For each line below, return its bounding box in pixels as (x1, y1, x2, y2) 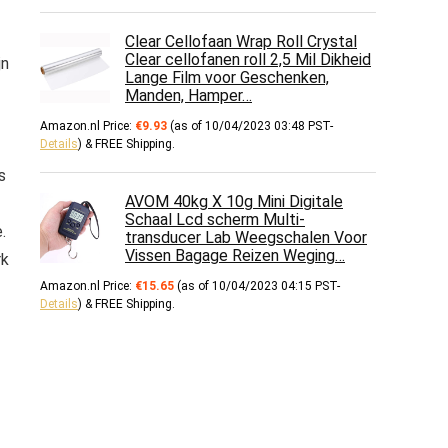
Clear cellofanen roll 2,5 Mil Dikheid (125, 50, 371, 69)
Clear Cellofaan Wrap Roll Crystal (125, 32, 357, 51)
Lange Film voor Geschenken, (125, 68, 329, 87)
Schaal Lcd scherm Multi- (125, 210, 305, 229)
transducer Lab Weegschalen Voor (125, 228, 367, 247)
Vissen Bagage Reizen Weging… (125, 246, 345, 265)
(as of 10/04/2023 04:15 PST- (174, 279, 340, 293)
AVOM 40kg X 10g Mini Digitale (125, 192, 343, 211)
